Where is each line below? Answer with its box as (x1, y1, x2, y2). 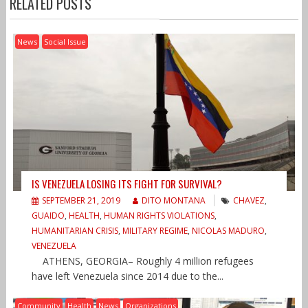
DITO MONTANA (141, 195, 206, 207)
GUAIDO (31, 210, 65, 222)
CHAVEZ (232, 195, 265, 207)
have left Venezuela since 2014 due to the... (31, 269, 223, 283)
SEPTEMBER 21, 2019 (41, 195, 120, 207)
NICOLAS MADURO (191, 225, 265, 237)
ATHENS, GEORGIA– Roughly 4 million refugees (31, 254, 254, 268)
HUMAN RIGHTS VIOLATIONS (103, 210, 214, 222)
